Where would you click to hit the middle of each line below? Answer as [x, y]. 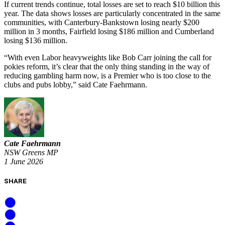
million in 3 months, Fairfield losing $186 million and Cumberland [109, 31]
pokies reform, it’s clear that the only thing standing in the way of [107, 66]
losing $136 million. [36, 40]
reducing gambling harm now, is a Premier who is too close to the [107, 75]
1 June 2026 [24, 162]
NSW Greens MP [31, 153]
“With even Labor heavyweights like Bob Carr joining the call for [108, 57]
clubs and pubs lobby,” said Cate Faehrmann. [76, 84]
